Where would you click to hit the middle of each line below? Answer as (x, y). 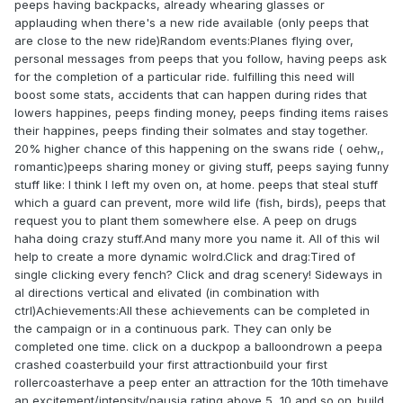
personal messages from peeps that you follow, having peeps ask (201, 59)
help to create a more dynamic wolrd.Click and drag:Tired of (185, 257)
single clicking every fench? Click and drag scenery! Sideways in (198, 275)
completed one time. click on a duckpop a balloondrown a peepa (198, 347)
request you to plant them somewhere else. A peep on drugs (186, 221)
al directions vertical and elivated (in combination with (167, 293)
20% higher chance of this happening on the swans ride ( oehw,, (199, 149)
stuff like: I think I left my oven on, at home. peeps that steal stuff (196, 185)
